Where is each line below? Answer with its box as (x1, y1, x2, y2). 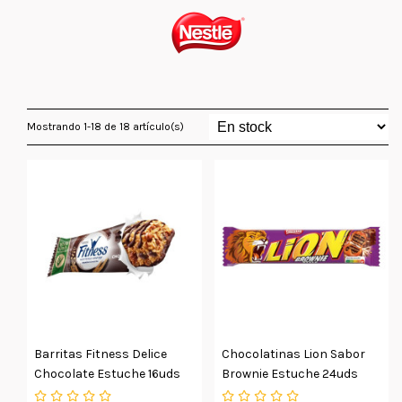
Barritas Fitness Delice (34, 345, 167, 362)
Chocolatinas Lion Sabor (221, 345, 365, 362)
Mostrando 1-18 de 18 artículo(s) (27, 119, 184, 133)
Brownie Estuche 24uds (221, 365, 358, 381)
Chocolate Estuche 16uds (34, 365, 180, 381)
